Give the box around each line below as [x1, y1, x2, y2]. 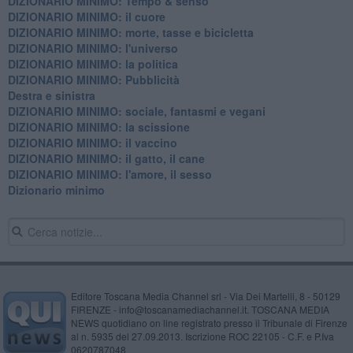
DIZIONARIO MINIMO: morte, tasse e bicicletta [7, 24, 254, 40]
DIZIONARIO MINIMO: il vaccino [7, 134, 177, 150]
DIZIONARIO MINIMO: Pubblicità [7, 71, 180, 87]
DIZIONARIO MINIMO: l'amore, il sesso [7, 165, 212, 182]
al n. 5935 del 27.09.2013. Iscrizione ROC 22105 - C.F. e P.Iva [70, 329, 334, 343]
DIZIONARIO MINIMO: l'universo [7, 39, 178, 56]
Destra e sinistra [7, 87, 95, 103]
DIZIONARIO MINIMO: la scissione [7, 118, 190, 135]
